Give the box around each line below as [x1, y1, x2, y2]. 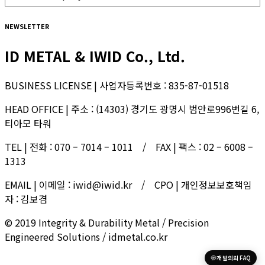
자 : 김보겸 [5, 192, 47, 206]
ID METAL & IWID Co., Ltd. [5, 46, 185, 67]
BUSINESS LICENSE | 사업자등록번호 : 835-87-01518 [5, 78, 229, 93]
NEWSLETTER [5, 22, 49, 31]
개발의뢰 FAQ [216, 253, 251, 262]
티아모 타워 [5, 116, 51, 131]
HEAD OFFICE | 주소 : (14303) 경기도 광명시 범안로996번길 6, [5, 102, 259, 117]
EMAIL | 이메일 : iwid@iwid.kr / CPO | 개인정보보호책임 [5, 177, 252, 192]
